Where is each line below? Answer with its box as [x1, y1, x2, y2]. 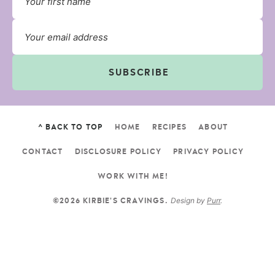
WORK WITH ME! [98, 172, 168, 180]
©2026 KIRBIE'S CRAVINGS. [52, 197, 168, 205]
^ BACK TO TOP [37, 123, 103, 131]
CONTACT [21, 148, 63, 156]
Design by [171, 196, 207, 206]
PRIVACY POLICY [173, 148, 244, 156]
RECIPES [152, 123, 187, 131]
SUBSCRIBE [109, 68, 169, 78]
